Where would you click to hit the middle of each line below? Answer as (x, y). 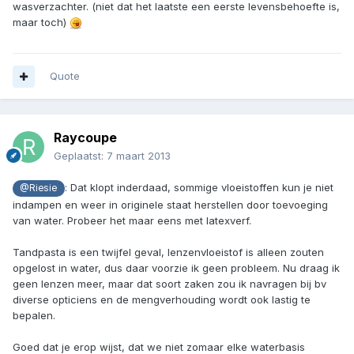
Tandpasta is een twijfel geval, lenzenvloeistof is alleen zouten (168, 252)
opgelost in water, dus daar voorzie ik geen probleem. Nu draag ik (176, 267)
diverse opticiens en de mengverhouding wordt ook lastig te (162, 299)
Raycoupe (85, 138)
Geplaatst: (80, 156)
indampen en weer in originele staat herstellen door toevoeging (170, 204)
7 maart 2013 (139, 156)
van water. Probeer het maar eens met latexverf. (132, 220)
